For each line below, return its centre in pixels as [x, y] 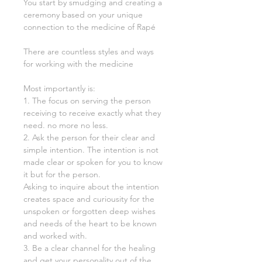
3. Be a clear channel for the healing [89, 248]
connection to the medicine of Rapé [89, 27]
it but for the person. [62, 175]
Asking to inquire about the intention [91, 187]
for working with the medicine [78, 64]
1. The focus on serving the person [87, 101]
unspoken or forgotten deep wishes [89, 211]
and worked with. [55, 236]
